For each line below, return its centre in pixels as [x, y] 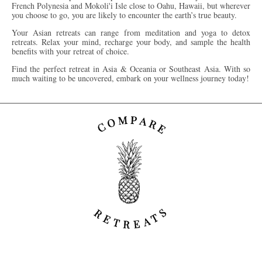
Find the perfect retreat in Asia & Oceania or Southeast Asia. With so [131, 69]
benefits [24, 51]
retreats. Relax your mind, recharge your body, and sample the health [131, 42]
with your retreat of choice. [86, 51]
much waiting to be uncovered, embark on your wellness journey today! [130, 78]
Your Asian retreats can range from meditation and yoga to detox [131, 33]
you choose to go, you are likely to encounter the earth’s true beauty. [124, 15]
